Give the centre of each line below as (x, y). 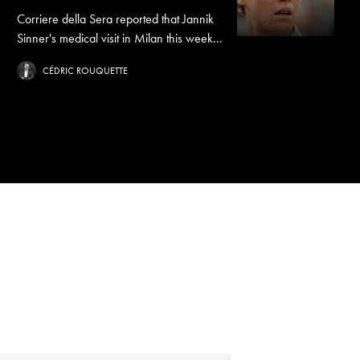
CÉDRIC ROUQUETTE (86, 71)
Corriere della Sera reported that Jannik (116, 19)
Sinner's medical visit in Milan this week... (120, 38)
